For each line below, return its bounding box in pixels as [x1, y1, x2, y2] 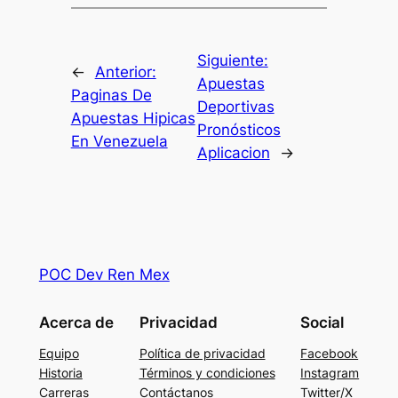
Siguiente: [196, 52, 268, 70]
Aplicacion [196, 144, 270, 163]
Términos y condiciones [139, 364, 275, 380]
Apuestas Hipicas [70, 109, 195, 128]
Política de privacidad [139, 345, 266, 361]
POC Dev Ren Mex [38, 266, 170, 284]
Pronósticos [196, 121, 281, 139]
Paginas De [70, 86, 152, 105]
